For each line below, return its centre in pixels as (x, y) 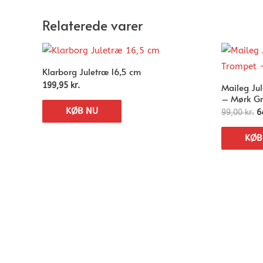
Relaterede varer (92, 25)
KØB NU (82, 111)
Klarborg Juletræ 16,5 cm (92, 71)
